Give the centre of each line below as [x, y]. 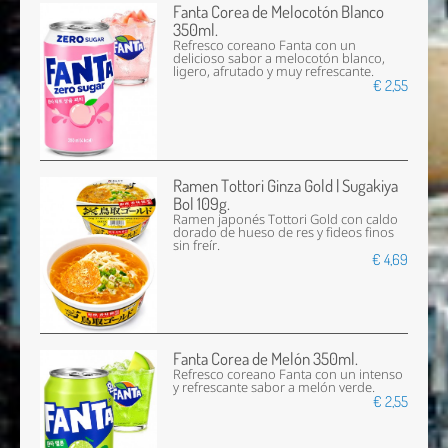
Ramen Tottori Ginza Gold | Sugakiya [286, 185]
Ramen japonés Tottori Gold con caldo [286, 219]
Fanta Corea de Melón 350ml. [266, 358]
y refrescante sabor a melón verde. [274, 387]
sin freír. [197, 245]
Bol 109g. [202, 203]
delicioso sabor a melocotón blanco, [279, 59]
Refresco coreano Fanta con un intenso [288, 374]
